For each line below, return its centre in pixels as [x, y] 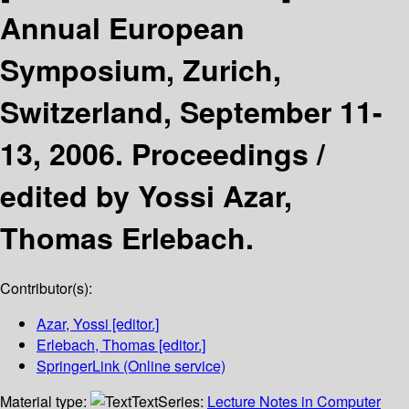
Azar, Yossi [73, 324]
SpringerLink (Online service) [131, 366]
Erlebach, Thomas [96, 345]
